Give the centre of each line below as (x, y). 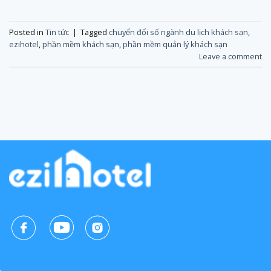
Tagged (95, 32)
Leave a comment (230, 56)
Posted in (27, 32)
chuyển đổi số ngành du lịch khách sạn (178, 32)
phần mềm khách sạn (81, 44)
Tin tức (57, 32)
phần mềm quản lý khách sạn (175, 44)
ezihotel (24, 44)
